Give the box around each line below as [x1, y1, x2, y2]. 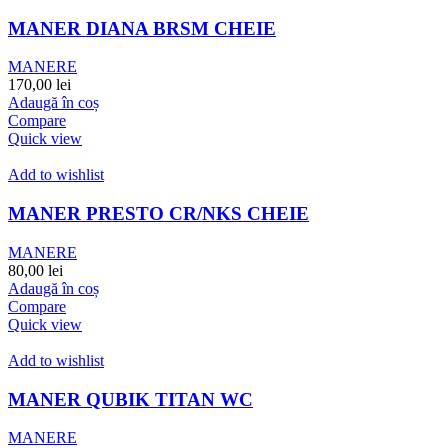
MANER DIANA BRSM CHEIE [8, 17, 276, 39]
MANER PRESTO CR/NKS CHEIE [8, 203, 309, 225]
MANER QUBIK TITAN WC [8, 388, 253, 410]
